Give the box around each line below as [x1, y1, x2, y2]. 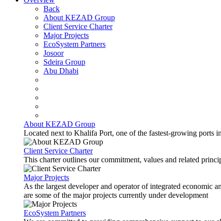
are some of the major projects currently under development [24, 191, 208, 199]
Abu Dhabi [43, 67, 78, 75]
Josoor [43, 49, 64, 57]
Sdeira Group [43, 58, 85, 66]
